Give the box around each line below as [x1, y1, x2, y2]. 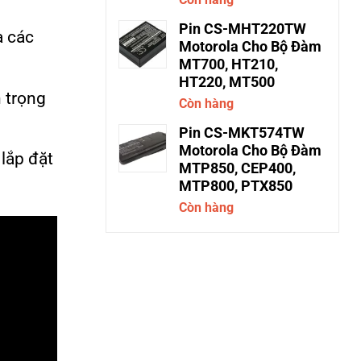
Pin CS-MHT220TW [179, 21, 306, 37]
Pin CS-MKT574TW [179, 125, 305, 141]
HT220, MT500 [179, 74, 275, 90]
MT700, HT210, [179, 56, 278, 73]
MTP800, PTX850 [179, 178, 293, 194]
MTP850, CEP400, [179, 160, 296, 176]
